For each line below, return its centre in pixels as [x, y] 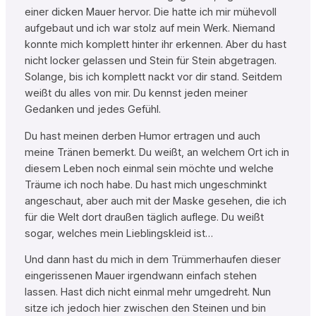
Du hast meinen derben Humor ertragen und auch [142, 136]
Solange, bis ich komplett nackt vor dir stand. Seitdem [153, 77]
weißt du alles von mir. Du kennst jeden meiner [136, 93]
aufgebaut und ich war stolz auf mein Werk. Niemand [150, 29]
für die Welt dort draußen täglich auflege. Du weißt [144, 217]
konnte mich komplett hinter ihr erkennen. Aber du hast [155, 45]
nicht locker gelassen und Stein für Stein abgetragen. [150, 61]
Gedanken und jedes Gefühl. [92, 110]
